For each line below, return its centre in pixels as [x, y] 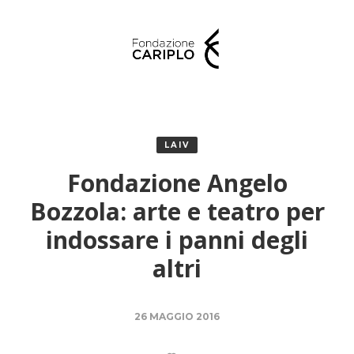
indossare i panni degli [177, 240]
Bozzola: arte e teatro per [177, 212]
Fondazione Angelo [177, 183]
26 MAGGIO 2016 [177, 317]
